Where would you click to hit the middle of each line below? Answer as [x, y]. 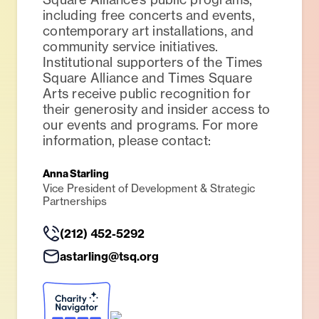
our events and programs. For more [151, 125]
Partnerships [75, 201]
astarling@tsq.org [109, 256]
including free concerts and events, [149, 15]
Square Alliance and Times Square [147, 78]
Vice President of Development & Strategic [149, 188]
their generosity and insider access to [157, 109]
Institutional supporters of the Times [153, 62]
